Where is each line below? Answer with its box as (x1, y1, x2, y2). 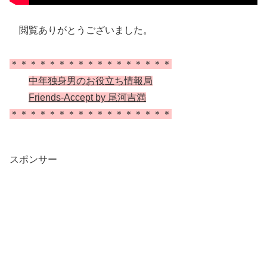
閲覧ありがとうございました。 (10, 25, 153, 36)
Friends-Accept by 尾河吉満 (29, 92, 146, 103)
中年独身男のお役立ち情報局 (29, 75, 153, 86)
